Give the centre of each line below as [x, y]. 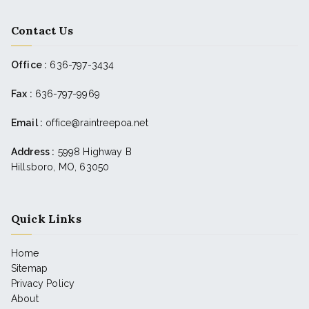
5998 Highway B [93, 152]
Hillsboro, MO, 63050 [60, 167]
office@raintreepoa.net [97, 123]
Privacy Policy [43, 283]
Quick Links [46, 219]
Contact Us [42, 30]
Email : [27, 123]
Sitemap [30, 268]
